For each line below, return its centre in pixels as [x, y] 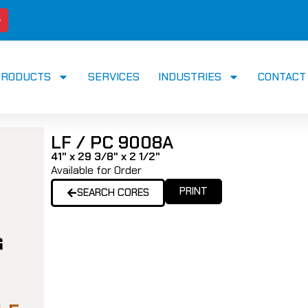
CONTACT [282, 77]
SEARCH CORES [113, 193]
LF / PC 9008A [112, 143]
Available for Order [96, 170]
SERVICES [113, 77]
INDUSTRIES [189, 77]
